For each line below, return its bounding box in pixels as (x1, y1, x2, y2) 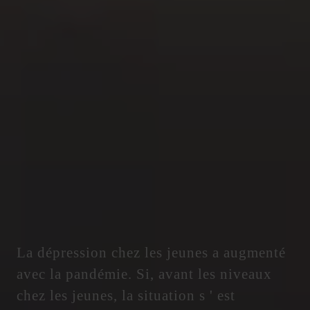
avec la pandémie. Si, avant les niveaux (17, 266, 272, 282)
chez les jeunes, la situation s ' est (17, 287, 235, 304)
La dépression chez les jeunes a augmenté (17, 244, 286, 261)
